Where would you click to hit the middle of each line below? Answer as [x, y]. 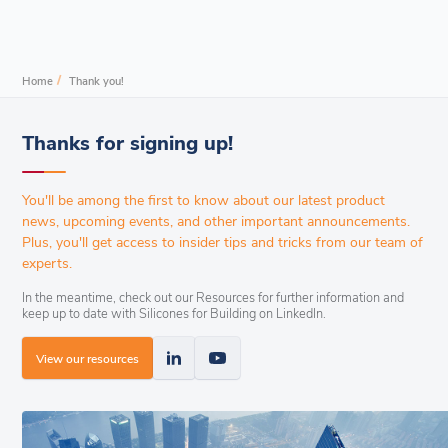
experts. [47, 262]
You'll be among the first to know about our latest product [204, 199]
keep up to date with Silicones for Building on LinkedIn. [174, 312]
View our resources [88, 358]
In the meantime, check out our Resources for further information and [213, 296]
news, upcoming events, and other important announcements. [216, 220]
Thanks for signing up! [128, 142]
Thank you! [97, 80]
